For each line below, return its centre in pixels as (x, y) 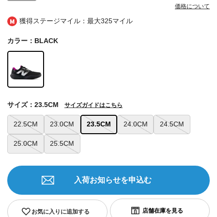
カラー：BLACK (33, 41)
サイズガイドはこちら (93, 105)
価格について (192, 7)
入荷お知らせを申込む (113, 180)
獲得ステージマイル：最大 (60, 21)
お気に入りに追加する (60, 211)
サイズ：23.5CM (33, 104)
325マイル (117, 21)
